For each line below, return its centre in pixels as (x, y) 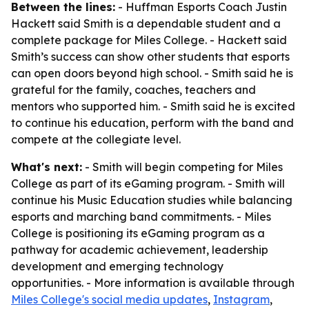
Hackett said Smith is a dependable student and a (146, 23)
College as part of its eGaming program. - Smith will (148, 183)
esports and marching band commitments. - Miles (141, 217)
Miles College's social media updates (109, 299)
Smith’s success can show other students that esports (150, 57)
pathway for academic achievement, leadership (140, 250)
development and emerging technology (117, 266)
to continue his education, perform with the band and (152, 123)
